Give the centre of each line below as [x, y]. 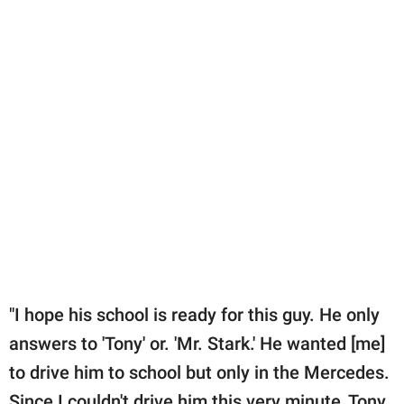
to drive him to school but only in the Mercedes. [199, 372]
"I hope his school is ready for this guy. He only [194, 314]
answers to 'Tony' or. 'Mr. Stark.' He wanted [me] [197, 343]
